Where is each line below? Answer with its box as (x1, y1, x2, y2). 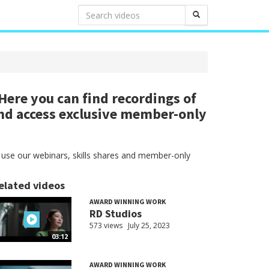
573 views (89, 220, 122, 231)
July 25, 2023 (127, 220, 170, 231)
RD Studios (89, 207, 142, 220)
